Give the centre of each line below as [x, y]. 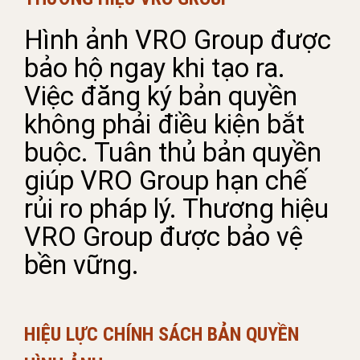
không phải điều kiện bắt [164, 125]
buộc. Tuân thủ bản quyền [173, 153]
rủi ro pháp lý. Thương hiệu [176, 209]
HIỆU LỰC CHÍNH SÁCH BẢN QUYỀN [162, 334]
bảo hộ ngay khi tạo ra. [155, 69]
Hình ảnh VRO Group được [178, 41]
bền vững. [82, 266]
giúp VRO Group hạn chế [166, 181]
